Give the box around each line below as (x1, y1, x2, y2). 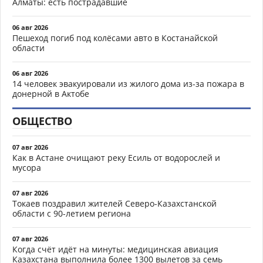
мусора (12, 161, 41, 173)
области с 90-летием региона (12, 207, 131, 219)
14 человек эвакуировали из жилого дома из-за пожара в (12, 77, 244, 89)
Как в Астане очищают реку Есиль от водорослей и (12, 151, 220, 163)
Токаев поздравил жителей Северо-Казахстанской (12, 197, 217, 209)
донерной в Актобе (12, 87, 89, 99)
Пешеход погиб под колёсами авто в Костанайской (12, 32, 218, 43)
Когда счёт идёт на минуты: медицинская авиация (12, 243, 218, 255)
